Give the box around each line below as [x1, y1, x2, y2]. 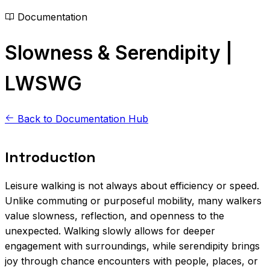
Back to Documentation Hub [14, 113, 148, 125]
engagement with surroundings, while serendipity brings [5, 240, 260, 253]
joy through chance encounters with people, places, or [5, 255, 258, 268]
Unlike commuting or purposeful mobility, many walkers [5, 195, 262, 207]
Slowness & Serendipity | [5, 40, 233, 64]
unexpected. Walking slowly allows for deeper [5, 225, 215, 237]
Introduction [5, 148, 96, 167]
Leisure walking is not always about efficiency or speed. [5, 180, 259, 192]
